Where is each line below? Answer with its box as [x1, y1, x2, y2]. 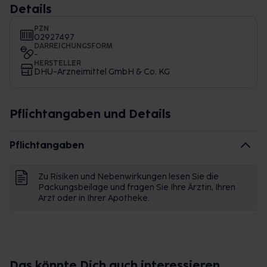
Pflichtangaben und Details [10, 107, 171, 121]
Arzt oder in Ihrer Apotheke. [38, 193, 150, 203]
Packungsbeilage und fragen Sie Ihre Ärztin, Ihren [38, 182, 235, 193]
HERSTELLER [34, 59, 81, 67]
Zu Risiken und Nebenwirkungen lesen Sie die [38, 172, 219, 182]
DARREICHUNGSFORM [34, 42, 113, 50]
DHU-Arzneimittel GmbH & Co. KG [34, 67, 170, 77]
